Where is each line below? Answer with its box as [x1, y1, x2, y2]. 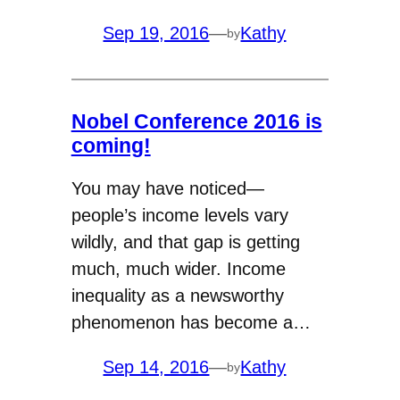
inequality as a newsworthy [71, 286, 284, 305]
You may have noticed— [71, 179, 264, 198]
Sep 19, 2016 [103, 23, 210, 44]
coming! [71, 133, 151, 157]
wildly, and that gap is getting [71, 232, 300, 252]
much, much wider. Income [71, 259, 286, 279]
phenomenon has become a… [71, 312, 311, 332]
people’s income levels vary [71, 205, 288, 225]
